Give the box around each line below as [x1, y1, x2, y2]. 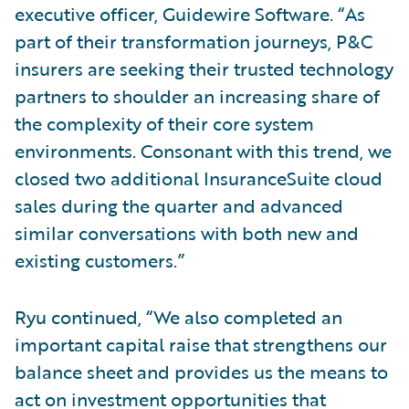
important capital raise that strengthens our [15, 330, 387, 358]
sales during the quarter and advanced [15, 191, 343, 219]
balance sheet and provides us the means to [15, 357, 388, 385]
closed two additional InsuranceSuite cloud [15, 163, 383, 192]
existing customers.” [15, 246, 184, 274]
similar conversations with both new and [15, 218, 359, 246]
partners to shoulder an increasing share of [15, 81, 380, 110]
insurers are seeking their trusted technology [15, 54, 393, 82]
